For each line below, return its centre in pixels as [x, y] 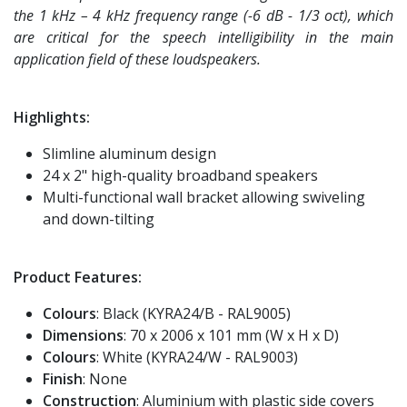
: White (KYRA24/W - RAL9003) [197, 357]
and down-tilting [99, 218]
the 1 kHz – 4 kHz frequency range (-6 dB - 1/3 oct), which [203, 15]
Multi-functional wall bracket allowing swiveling [204, 197]
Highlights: [52, 117]
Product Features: [78, 277]
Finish [63, 378]
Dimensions [83, 335]
